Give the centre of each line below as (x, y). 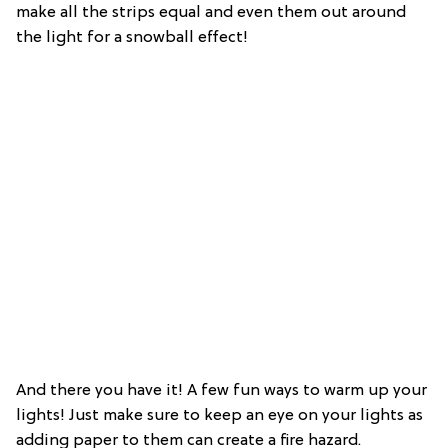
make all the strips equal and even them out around (211, 13)
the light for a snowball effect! (132, 38)
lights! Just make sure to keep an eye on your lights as (219, 416)
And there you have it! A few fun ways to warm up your (221, 391)
